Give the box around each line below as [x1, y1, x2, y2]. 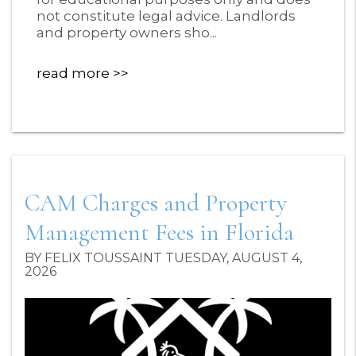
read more [37, 65, 110, 82]
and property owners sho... [37, 25, 217, 41]
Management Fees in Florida [25, 218, 294, 248]
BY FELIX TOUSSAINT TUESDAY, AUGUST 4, [25, 250, 302, 266]
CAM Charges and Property [25, 188, 287, 219]
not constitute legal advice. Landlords [37, 8, 296, 25]
